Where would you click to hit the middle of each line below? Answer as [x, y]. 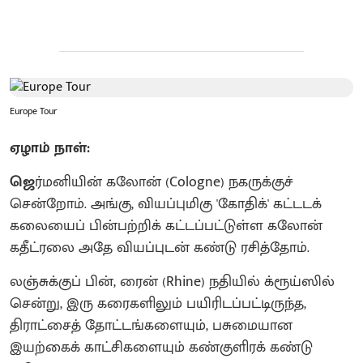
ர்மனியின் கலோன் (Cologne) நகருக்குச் [164, 182]
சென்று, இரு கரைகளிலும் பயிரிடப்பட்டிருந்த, [158, 303]
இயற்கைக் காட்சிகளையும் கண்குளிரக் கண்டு [161, 347]
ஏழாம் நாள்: [50, 148]
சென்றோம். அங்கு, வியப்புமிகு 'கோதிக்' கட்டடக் [166, 204]
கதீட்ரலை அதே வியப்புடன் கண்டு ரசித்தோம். [160, 248]
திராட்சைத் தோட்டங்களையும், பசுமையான [151, 325]
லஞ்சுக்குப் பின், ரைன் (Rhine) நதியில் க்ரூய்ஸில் [172, 282]
